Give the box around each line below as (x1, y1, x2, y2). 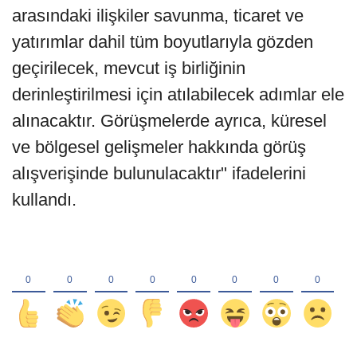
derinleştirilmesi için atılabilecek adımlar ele (12, 84, 344, 105)
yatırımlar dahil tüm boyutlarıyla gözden (12, 32, 313, 53)
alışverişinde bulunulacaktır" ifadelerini (12, 163, 306, 184)
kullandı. (12, 190, 76, 210)
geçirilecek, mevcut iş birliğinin (12, 58, 245, 79)
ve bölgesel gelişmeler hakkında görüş (12, 137, 306, 158)
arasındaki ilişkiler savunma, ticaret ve (12, 6, 304, 26)
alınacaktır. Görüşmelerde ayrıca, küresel (12, 111, 327, 131)
